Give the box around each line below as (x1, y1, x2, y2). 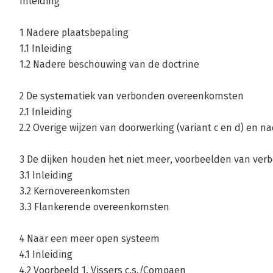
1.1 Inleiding (19, 43, 72, 55)
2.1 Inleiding (19, 106, 72, 118)
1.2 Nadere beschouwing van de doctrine (19, 58, 199, 71)
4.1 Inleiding (19, 249, 73, 261)
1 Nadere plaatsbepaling (19, 27, 129, 39)
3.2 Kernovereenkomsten (19, 185, 130, 197)
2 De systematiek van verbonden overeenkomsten (19, 90, 244, 102)
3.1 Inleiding (19, 169, 73, 182)
